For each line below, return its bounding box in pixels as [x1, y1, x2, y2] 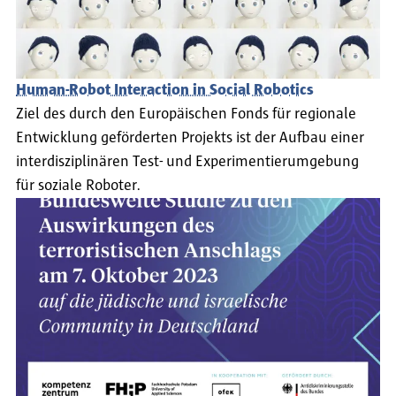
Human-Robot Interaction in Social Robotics [16, 81, 314, 98]
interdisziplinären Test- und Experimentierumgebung [16, 153, 359, 170]
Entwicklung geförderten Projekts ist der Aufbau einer [16, 129, 364, 146]
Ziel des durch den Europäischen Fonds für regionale [16, 105, 356, 122]
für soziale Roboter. [16, 177, 141, 194]
